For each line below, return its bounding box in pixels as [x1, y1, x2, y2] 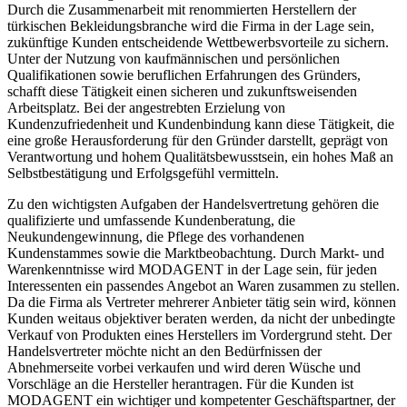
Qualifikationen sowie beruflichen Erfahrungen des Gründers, [7, 50, 361, 66]
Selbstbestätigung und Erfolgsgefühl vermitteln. [7, 148, 279, 164]
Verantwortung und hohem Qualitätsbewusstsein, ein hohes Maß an [7, 132, 393, 148]
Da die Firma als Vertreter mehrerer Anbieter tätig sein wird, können [7, 277, 396, 293]
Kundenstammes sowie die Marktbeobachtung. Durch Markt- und [7, 228, 384, 244]
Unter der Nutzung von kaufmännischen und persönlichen [7, 34, 340, 50]
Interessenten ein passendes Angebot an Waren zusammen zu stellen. [7, 261, 400, 277]
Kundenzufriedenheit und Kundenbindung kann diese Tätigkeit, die [7, 99, 394, 115]
